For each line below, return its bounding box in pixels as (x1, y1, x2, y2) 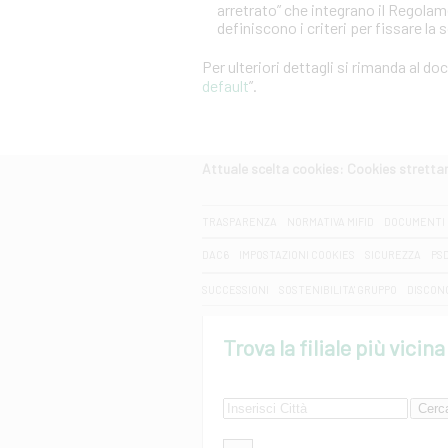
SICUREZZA (365, 248, 421, 261)
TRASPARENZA (202, 215, 277, 228)
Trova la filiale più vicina (223, 334, 445, 360)
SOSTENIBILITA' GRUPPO (279, 283, 397, 296)
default (202, 76, 249, 95)
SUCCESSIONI (202, 283, 269, 296)
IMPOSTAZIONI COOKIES (239, 248, 355, 261)
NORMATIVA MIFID (287, 215, 374, 228)
